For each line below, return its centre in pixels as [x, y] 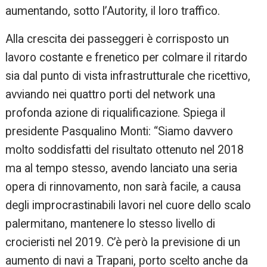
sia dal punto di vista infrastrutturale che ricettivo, [128, 76]
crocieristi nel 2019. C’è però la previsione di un [123, 243]
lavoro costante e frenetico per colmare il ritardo [127, 58]
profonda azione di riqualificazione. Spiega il [116, 113]
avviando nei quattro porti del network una [111, 95]
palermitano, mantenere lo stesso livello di [111, 224]
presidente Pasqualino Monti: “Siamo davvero [119, 132]
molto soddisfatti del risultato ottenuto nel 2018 [125, 150]
